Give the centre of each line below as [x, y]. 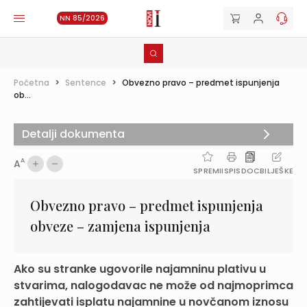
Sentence [86, 83]
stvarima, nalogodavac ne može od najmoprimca [153, 285]
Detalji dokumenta [73, 134]
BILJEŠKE [277, 171]
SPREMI [208, 171]
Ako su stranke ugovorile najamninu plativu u [140, 269]
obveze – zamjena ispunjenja [120, 226]
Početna [32, 83]
